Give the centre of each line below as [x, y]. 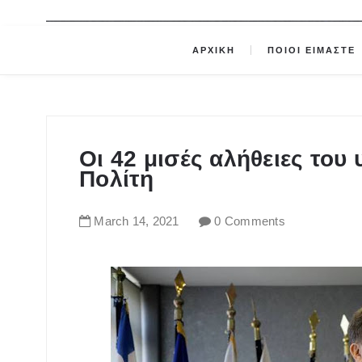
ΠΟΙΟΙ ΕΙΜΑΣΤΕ [314, 51]
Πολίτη [117, 179]
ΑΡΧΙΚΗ [213, 51]
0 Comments [250, 221]
